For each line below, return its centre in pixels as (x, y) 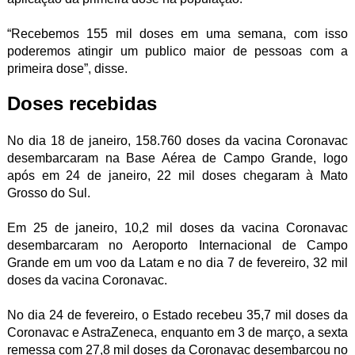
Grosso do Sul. (48, 193)
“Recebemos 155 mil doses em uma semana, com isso (177, 34)
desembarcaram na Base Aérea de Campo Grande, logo (177, 158)
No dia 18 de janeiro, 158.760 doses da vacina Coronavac (177, 141)
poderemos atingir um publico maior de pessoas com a (177, 51)
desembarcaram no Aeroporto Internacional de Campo (177, 245)
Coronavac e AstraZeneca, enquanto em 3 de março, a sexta (177, 332)
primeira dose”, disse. (67, 69)
